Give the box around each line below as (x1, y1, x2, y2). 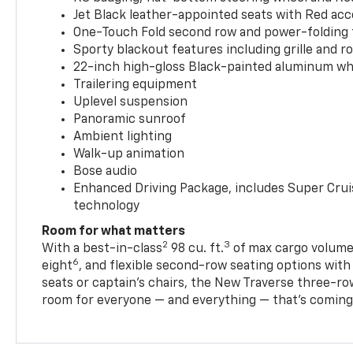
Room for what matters (42, 225, 186, 238)
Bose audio (73, 165, 138, 178)
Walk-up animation (73, 147, 185, 161)
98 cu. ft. (168, 242, 225, 255)
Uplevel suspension (73, 95, 188, 109)
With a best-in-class (42, 242, 163, 255)
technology (73, 199, 140, 213)
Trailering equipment (73, 78, 198, 91)
